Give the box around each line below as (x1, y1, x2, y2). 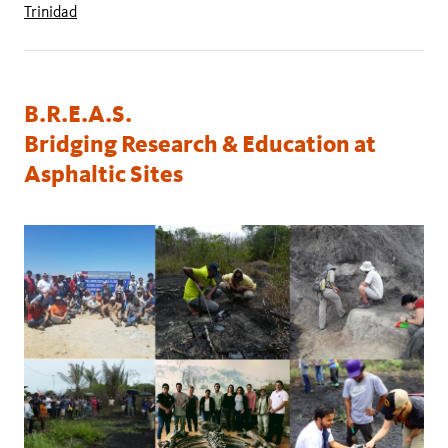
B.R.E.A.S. (24, 100, 132, 129)
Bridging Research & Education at (24, 130, 376, 159)
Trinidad (24, 2, 77, 22)
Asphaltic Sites (24, 160, 183, 189)
